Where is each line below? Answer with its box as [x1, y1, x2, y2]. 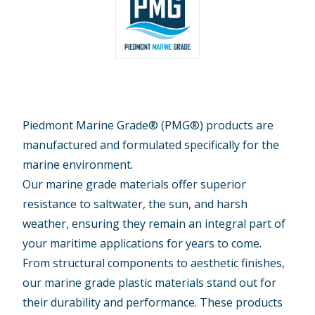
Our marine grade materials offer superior [22, 176, 247, 193]
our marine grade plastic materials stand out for [22, 275, 277, 291]
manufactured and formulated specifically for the [22, 137, 280, 153]
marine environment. [22, 157, 134, 173]
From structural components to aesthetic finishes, [22, 255, 285, 271]
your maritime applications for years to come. [22, 236, 262, 252]
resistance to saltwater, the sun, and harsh [22, 196, 248, 212]
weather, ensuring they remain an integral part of [22, 216, 286, 232]
